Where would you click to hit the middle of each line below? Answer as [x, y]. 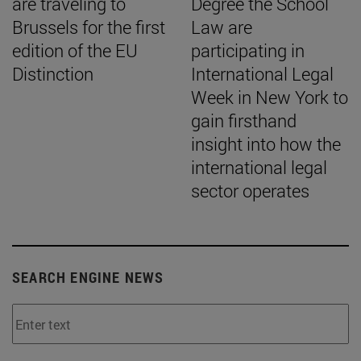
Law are [222, 27]
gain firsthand [244, 120]
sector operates [250, 191]
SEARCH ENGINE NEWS [88, 277]
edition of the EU [75, 50]
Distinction [53, 74]
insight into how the [266, 144]
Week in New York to [270, 97]
